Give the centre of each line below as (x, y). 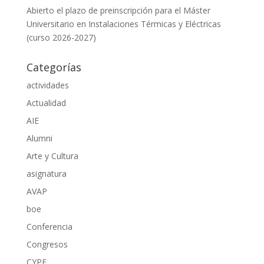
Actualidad (46, 103)
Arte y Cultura (52, 156)
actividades (47, 85)
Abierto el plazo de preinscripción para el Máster (118, 10)
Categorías (54, 67)
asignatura (46, 173)
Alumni (39, 138)
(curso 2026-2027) (61, 37)
